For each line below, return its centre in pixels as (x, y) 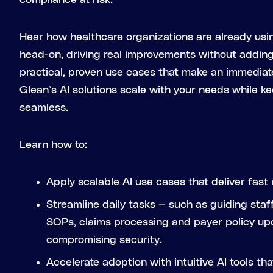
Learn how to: (53, 145)
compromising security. (104, 240)
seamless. (44, 108)
